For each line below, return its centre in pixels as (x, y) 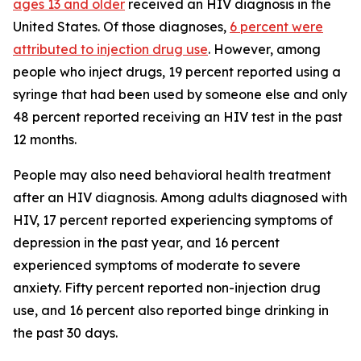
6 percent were (276, 27)
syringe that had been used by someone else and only (180, 94)
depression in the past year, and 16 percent (146, 243)
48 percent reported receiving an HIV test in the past (178, 117)
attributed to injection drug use (110, 49)
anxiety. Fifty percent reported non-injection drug (167, 288)
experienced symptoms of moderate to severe (157, 265)
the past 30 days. (65, 333)
